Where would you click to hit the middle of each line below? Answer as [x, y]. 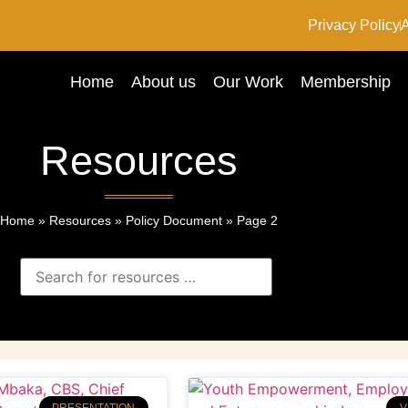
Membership [346, 82]
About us [164, 82]
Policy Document [173, 220]
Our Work [249, 82]
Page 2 [257, 220]
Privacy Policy [353, 25]
